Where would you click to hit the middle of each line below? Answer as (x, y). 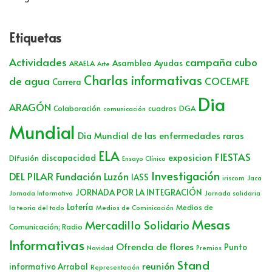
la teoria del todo (37, 207)
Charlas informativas (143, 80)
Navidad (100, 247)
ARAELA (82, 63)
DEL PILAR (31, 176)
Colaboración (77, 108)
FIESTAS (233, 156)
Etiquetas (35, 37)
